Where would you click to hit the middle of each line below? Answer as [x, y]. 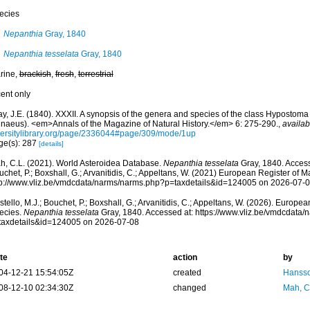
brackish [35, 74]
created [187, 273]
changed [189, 288]
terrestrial [95, 74]
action [185, 257]
